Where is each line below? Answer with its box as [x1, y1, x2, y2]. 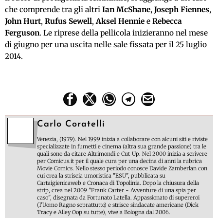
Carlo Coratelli [37, 120, 105, 129]
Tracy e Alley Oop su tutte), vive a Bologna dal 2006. [37, 209, 170, 216]
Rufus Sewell [45, 17, 92, 26]
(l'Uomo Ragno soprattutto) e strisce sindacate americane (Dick [37, 201, 199, 209]
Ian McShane [102, 5, 150, 15]
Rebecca [152, 17, 182, 26]
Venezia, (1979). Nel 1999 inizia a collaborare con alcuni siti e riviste [37, 136, 208, 143]
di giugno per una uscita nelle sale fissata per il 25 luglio [5, 40, 207, 50]
